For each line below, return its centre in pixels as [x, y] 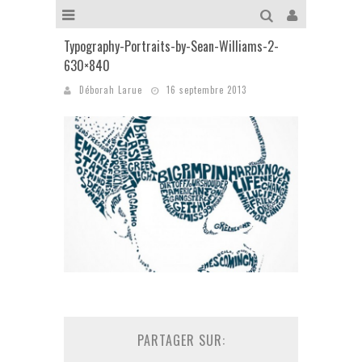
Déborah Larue [111, 90]
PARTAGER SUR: [181, 341]
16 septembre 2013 [206, 90]
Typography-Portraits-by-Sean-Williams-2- [171, 46]
